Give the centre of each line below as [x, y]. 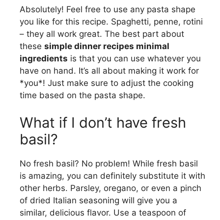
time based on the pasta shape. [82, 96]
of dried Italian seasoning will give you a [98, 200]
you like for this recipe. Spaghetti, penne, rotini [111, 22]
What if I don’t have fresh [103, 122]
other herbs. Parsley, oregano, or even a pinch [110, 188]
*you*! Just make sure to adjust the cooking [107, 83]
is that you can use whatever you [134, 59]
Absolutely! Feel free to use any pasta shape [108, 10]
